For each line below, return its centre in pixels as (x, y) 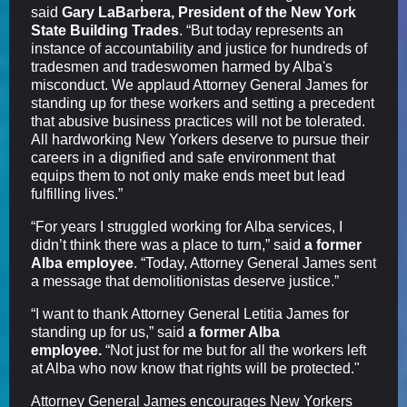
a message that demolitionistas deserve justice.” (185, 282)
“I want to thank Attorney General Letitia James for (190, 314)
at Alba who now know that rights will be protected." (195, 369)
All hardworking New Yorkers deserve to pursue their (200, 140)
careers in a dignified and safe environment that (183, 158)
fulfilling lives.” (77, 194)
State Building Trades (105, 31)
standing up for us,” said (108, 333)
